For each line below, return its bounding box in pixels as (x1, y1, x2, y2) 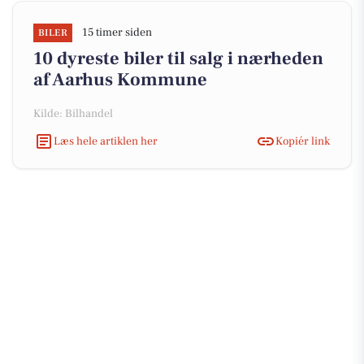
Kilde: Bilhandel (33, 106, 113, 121)
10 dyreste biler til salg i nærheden (33, 47, 323, 70)
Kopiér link (275, 133, 330, 149)
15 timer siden (82, 25, 153, 40)
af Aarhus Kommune (33, 68, 207, 91)
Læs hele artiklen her (54, 133, 158, 149)
